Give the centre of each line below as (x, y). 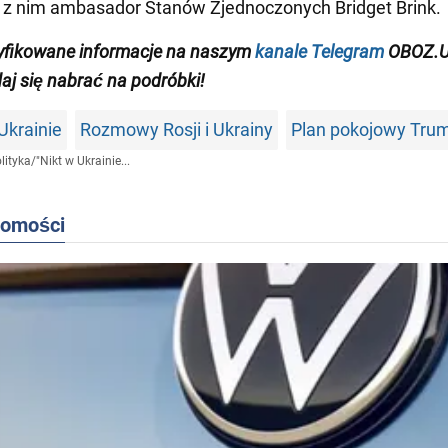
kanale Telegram (319, 52)
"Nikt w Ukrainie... (82, 161)
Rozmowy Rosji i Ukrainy (176, 130)
